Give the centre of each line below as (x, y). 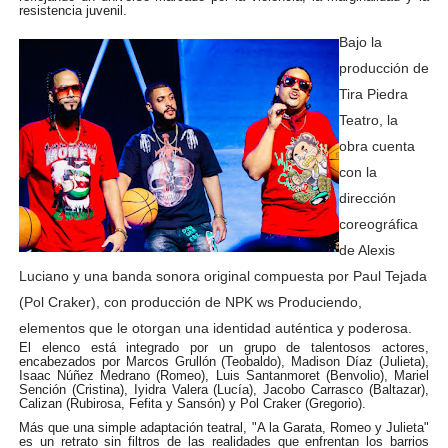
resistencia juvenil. (72, 10)
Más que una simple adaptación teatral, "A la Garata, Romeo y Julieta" (224, 428)
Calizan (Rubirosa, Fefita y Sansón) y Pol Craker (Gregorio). (192, 403)
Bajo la (360, 41)
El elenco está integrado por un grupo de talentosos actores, (224, 347)
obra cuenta (376, 145)
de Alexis (366, 249)
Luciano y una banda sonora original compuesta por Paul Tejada (222, 275)
